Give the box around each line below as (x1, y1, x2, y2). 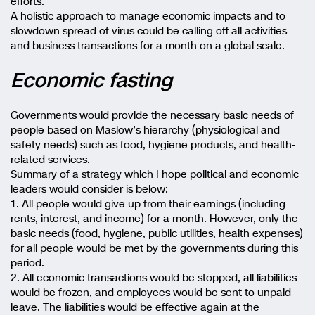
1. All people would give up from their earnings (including (11, 196, 285, 211)
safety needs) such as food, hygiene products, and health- (11, 137, 296, 152)
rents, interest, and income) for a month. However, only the (11, 211, 298, 226)
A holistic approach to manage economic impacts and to (11, 8, 285, 23)
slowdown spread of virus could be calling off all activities (11, 23, 287, 38)
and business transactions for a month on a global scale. (11, 38, 285, 53)
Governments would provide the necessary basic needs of (11, 108, 294, 122)
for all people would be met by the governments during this (11, 240, 298, 255)
